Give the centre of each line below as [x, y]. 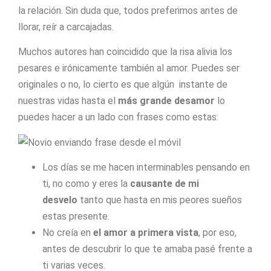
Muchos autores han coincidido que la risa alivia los [125, 52]
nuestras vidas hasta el [68, 101]
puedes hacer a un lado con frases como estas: [118, 117]
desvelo [60, 200]
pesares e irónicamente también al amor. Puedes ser [129, 68]
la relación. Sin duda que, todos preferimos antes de [128, 10]
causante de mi [165, 184]
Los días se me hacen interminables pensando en [146, 168]
